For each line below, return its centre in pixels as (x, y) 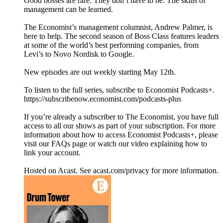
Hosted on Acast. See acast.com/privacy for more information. (121, 171)
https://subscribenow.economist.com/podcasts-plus (103, 99)
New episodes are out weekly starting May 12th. (100, 72)
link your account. (52, 153)
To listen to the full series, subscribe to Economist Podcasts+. (119, 90)
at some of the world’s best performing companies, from (111, 45)
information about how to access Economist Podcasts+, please (121, 135)
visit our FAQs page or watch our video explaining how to (115, 144)
